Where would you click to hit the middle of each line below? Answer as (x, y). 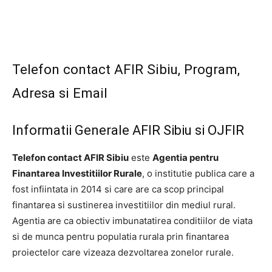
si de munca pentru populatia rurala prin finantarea (121, 237)
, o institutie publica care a (198, 174)
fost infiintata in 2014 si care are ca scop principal (118, 189)
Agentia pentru (185, 158)
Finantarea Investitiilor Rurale (77, 174)
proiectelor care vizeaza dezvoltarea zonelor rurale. (123, 253)
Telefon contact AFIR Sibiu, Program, (126, 70)
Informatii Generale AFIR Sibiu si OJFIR (128, 131)
